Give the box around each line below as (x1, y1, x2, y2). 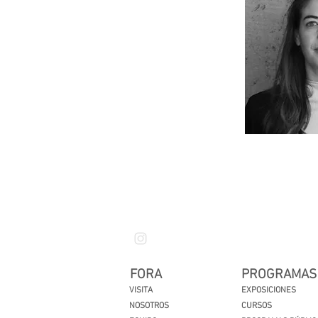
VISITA (129, 285, 153, 295)
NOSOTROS (129, 301, 169, 311)
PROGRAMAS (241, 267, 317, 283)
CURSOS (241, 301, 272, 311)
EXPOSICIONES (241, 285, 296, 295)
